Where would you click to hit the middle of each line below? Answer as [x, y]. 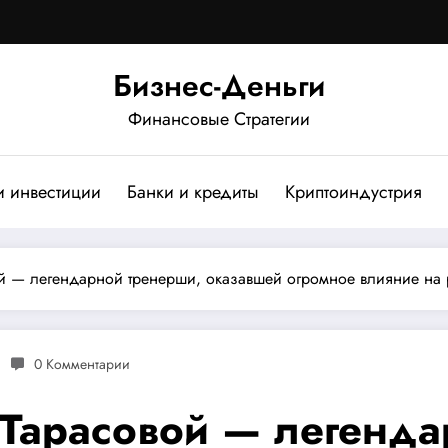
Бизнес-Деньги [219, 85]
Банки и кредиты [192, 191]
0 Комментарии [82, 363]
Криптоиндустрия [353, 191]
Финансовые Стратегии [219, 118]
